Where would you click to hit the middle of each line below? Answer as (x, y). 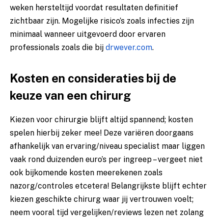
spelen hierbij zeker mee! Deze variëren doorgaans (102, 133)
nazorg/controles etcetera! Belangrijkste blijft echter (108, 186)
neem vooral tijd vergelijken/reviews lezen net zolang (107, 213)
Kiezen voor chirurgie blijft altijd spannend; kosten (101, 120)
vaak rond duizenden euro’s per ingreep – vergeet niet (106, 160)
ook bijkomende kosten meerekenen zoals (86, 173)
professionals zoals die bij (58, 48)
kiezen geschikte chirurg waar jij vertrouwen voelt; (102, 199)
